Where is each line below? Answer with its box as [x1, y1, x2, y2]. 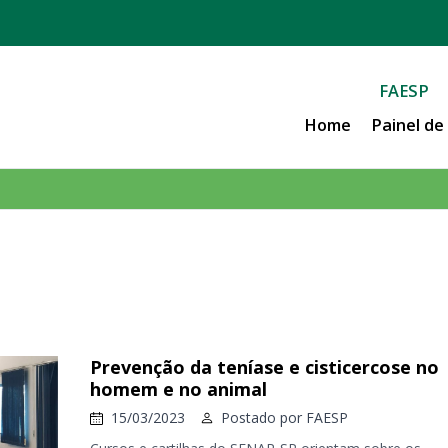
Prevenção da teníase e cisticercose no [90, 355, 439, 379]
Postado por [221, 408, 306, 427]
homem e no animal [90, 377, 267, 401]
